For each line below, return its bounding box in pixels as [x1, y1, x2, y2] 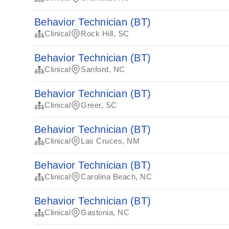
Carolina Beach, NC [81, 172, 152, 181]
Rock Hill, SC [81, 29, 129, 38]
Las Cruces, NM [81, 136, 140, 145]
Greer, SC [81, 101, 117, 109]
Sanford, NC [81, 65, 125, 74]
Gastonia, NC [81, 208, 130, 217]
